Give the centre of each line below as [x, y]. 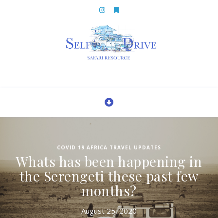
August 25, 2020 [109, 211]
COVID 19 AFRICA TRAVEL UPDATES [109, 147]
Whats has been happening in [109, 161]
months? [109, 191]
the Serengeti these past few [109, 176]
